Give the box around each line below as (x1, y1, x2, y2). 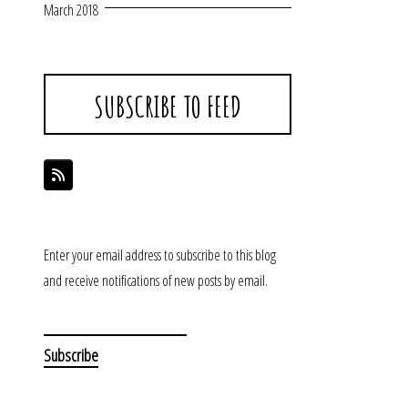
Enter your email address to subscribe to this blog (44, 245, 276, 266)
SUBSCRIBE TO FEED (94, 87, 241, 125)
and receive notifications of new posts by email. (44, 270, 268, 291)
